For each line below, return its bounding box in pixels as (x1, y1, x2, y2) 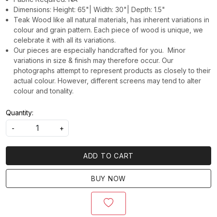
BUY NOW (91, 174, 126, 183)
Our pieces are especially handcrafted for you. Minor (14, 46, 186, 54)
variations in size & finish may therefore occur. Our (14, 56, 173, 64)
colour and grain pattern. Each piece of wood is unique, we (14, 25, 203, 34)
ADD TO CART (83, 151, 134, 160)
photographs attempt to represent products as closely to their (14, 66, 211, 75)
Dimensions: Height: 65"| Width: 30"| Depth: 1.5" (14, 5, 165, 14)
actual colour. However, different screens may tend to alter (14, 76, 201, 85)
